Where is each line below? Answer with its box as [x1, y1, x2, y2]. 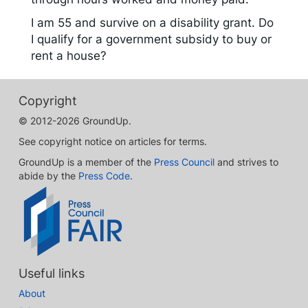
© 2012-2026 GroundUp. [19, 114, 131, 126]
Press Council [154, 155, 214, 168]
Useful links [19, 265, 85, 280]
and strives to [214, 155, 278, 168]
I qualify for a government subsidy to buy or [31, 32, 272, 46]
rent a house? [31, 48, 107, 63]
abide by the [19, 169, 78, 181]
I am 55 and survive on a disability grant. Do [31, 15, 274, 30]
